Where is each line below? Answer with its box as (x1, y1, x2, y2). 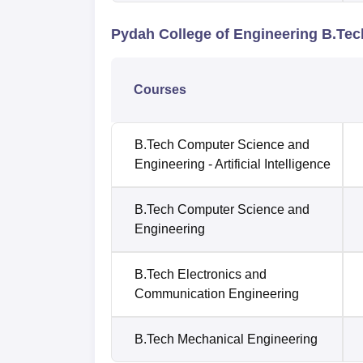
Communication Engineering (135, 287, 299, 301)
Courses (134, 83, 186, 97)
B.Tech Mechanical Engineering (135, 332, 318, 347)
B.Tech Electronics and (135, 267, 267, 282)
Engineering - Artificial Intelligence (135, 157, 331, 172)
